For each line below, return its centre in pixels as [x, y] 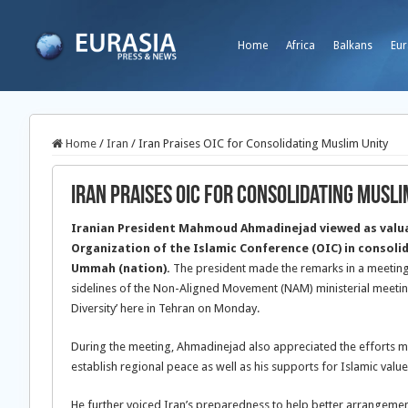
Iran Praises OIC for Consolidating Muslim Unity [263, 143]
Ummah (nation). [122, 268]
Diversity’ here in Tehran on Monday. [165, 308]
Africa [301, 46]
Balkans [353, 46]
